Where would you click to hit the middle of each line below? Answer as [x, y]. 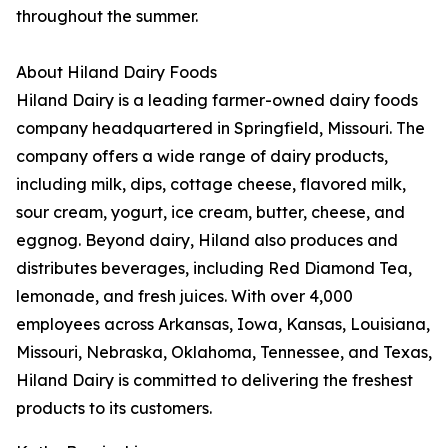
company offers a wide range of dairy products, [202, 156]
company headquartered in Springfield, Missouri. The [220, 128]
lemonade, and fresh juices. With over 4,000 [184, 296]
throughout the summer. [107, 16]
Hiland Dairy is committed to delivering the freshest [214, 380]
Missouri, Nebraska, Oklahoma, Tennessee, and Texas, [224, 352]
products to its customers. [114, 408]
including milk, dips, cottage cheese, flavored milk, [211, 184]
